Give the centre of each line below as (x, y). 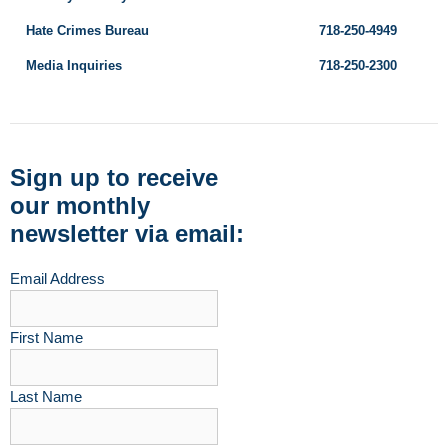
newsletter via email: (127, 234)
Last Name (46, 397)
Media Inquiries (74, 66)
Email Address (57, 279)
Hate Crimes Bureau (87, 31)
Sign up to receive (114, 178)
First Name (46, 338)
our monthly (80, 206)
